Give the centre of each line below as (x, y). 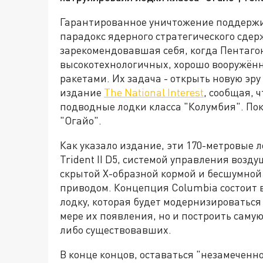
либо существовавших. (116, 230)
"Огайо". (81, 121)
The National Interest (154, 92)
